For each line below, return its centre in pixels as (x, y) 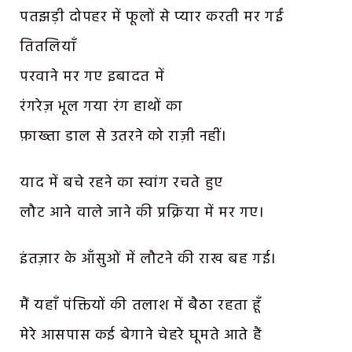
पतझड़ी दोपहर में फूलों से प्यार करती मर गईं (152, 18)
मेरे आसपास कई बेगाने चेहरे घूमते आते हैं (141, 335)
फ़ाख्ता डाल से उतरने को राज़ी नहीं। (123, 137)
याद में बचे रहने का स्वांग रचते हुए (121, 183)
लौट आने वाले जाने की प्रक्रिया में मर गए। (142, 213)
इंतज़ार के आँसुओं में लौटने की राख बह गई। (148, 259)
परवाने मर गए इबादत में (92, 77)
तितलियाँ (48, 48)
